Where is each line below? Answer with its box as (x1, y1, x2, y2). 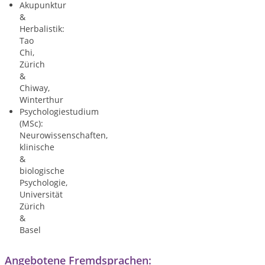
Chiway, (20, 82, 50, 93)
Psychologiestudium (20, 106, 99, 117)
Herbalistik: (20, 23, 64, 34)
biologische (20, 165, 64, 176)
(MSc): (20, 118, 43, 129)
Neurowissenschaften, (20, 130, 108, 141)
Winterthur (20, 94, 63, 105)
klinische (20, 141, 54, 153)
